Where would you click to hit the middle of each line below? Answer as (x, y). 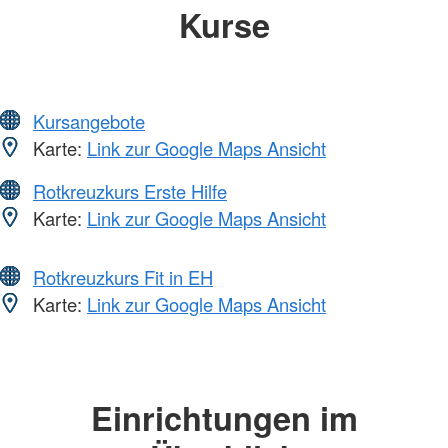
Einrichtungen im (224, 418)
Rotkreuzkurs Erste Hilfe (130, 191)
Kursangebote (89, 121)
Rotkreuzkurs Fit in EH (123, 277)
